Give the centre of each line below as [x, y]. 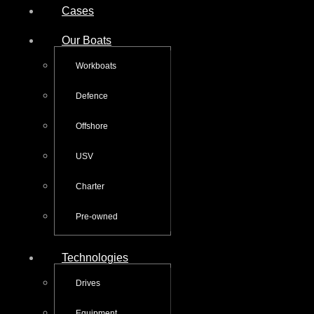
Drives [88, 283]
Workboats [96, 66]
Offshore [92, 126]
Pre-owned [97, 216]
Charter [90, 186]
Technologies [95, 257]
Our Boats [87, 40]
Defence [92, 96]
